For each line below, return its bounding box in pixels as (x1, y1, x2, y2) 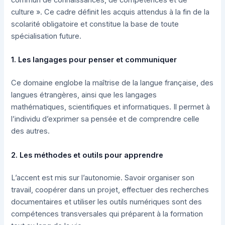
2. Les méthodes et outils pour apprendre (11, 150, 164, 160)
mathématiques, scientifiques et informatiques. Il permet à (11, 102, 210, 112)
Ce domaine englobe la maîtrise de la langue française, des (11, 78, 214, 88)
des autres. (11, 127, 50, 136)
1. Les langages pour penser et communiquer (11, 55, 177, 65)
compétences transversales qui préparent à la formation (11, 209, 203, 219)
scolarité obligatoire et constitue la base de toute (11, 20, 179, 29)
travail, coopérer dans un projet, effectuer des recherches (11, 185, 209, 195)
